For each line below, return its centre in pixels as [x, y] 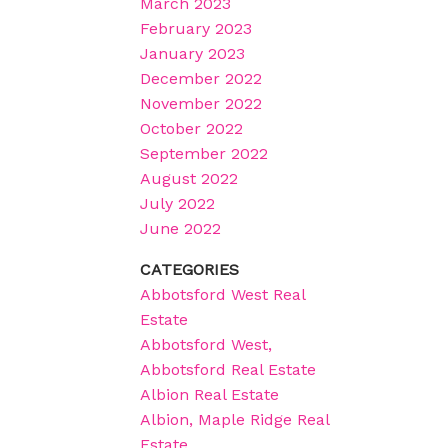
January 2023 [193, 54]
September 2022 [204, 154]
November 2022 [201, 104]
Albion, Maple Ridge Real [235, 420]
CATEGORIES [190, 270]
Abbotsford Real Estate [228, 370]
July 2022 [178, 204]
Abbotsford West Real [223, 295]
